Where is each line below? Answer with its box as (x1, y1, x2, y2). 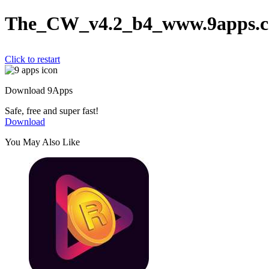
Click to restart (5, 54, 60, 65)
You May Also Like (5, 137, 80, 148)
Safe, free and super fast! (5, 106, 98, 116)
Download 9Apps (5, 85, 73, 96)
